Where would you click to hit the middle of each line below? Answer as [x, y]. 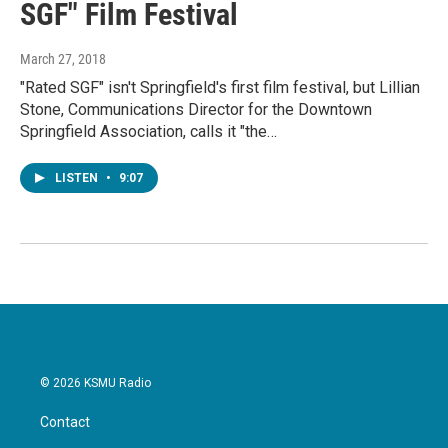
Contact [65, 422]
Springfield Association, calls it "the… [148, 132]
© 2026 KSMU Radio [95, 383]
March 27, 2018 [63, 59]
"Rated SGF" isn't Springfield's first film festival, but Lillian [220, 88]
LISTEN [78, 178]
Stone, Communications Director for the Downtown [196, 110]
